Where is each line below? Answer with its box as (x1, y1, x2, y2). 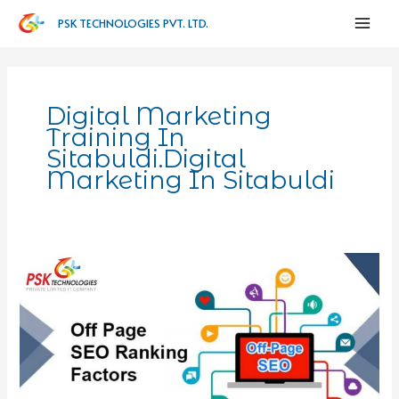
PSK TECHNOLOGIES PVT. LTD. (57, 14, 208, 31)
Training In (45, 122, 185, 152)
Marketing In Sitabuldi (45, 165, 335, 195)
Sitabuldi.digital (45, 143, 246, 174)
